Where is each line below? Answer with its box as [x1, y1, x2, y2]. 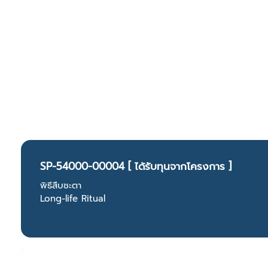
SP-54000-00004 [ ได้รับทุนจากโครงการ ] [40, 159, 232, 175]
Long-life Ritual [40, 192, 105, 206]
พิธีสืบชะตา [40, 179, 81, 193]
